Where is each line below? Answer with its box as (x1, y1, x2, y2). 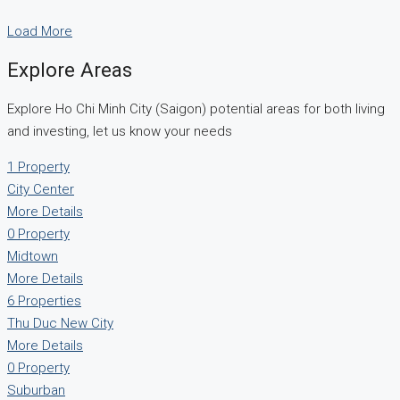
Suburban (7, 381, 65, 398)
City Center (7, 180, 74, 197)
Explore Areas (7, 58, 132, 82)
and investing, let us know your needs (7, 122, 232, 139)
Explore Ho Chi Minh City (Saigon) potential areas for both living (7, 100, 385, 117)
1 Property (7, 158, 70, 175)
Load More (7, 22, 72, 39)
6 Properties (7, 292, 81, 309)
